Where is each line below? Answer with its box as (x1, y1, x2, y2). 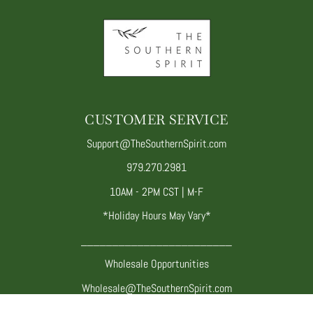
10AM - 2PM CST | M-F (110, 184, 203, 199)
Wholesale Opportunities (104, 256, 209, 272)
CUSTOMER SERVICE (85, 111, 228, 129)
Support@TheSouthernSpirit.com (87, 136, 226, 151)
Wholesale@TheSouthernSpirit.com (81, 280, 232, 296)
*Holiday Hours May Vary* (102, 208, 211, 224)
